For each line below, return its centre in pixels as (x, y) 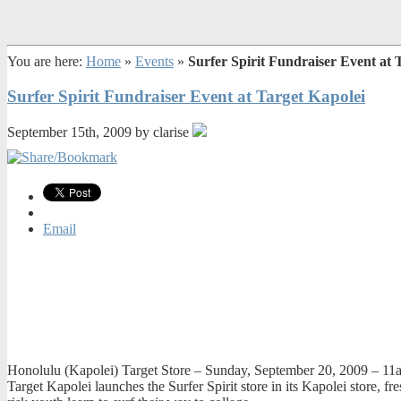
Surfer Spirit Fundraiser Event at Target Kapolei (186, 96)
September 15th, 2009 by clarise (100, 132)
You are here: (47, 61)
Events (154, 61)
